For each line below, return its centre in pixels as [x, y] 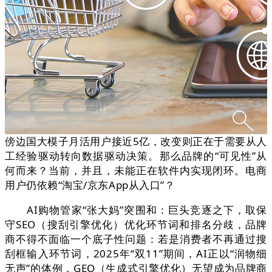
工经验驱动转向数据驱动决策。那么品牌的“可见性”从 [136, 156]
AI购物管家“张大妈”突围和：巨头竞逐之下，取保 [136, 210]
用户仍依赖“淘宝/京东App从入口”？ [90, 185]
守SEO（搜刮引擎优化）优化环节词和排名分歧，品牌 [136, 225]
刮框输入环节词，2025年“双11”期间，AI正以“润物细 [136, 254]
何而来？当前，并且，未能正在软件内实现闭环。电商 [136, 171]
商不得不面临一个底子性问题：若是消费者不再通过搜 [136, 239]
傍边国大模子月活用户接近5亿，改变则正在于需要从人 [136, 141]
